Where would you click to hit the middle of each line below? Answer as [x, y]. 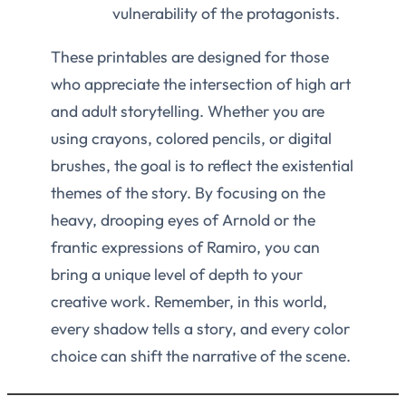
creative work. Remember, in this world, [189, 302]
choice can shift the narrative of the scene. [201, 356]
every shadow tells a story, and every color [200, 329]
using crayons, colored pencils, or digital [191, 139]
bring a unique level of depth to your [177, 275]
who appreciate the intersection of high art [201, 84]
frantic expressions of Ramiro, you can [185, 247]
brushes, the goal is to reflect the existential [202, 166]
